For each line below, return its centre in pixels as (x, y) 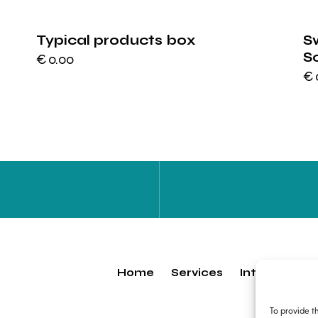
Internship (270, 273)
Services (197, 273)
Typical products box (115, 40)
